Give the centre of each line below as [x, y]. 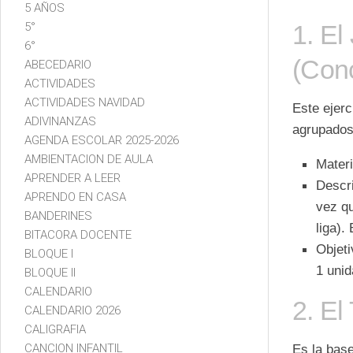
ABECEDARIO [58, 64]
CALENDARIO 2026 [72, 310]
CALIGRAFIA [55, 329]
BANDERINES [58, 216]
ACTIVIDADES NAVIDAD [85, 102]
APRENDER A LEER [72, 178]
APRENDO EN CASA [75, 197]
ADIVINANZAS [60, 121]
